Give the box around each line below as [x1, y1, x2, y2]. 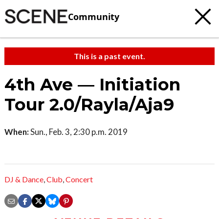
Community [68, 10, 119, 22]
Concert [66, 175, 93, 184]
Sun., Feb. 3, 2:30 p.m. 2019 [29, 127, 128, 137]
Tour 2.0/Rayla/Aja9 [4, 94, 174, 115]
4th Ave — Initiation [4, 74, 180, 95]
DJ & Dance [4, 175, 44, 184]
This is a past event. [74, 51, 145, 61]
